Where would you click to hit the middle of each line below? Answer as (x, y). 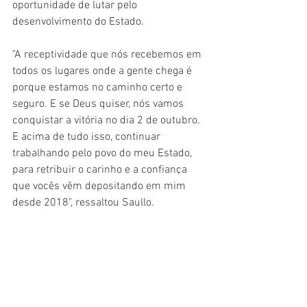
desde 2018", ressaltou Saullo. (83, 203)
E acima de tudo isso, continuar (88, 137)
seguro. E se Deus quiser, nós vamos (99, 105)
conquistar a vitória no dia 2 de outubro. (108, 121)
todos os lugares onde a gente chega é (103, 72)
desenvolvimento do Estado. (78, 22)
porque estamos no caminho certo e (99, 88)
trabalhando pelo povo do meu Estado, (103, 154)
